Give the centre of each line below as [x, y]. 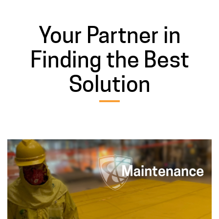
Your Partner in [109, 35]
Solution [109, 84]
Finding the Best [109, 60]
